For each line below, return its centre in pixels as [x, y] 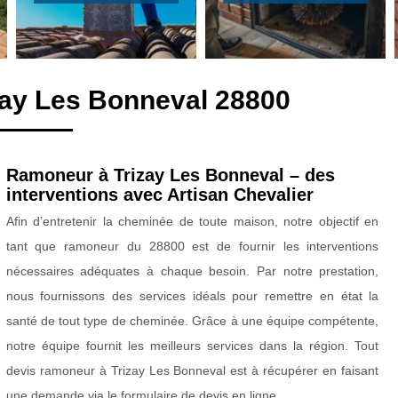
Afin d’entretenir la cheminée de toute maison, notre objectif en [192, 222]
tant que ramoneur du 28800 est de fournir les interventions [192, 247]
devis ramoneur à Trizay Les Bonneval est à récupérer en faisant [192, 371]
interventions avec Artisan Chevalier [159, 195]
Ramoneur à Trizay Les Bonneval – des [170, 175]
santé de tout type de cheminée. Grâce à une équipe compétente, [192, 321]
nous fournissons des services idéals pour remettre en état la [192, 296]
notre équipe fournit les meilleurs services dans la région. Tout [192, 346]
